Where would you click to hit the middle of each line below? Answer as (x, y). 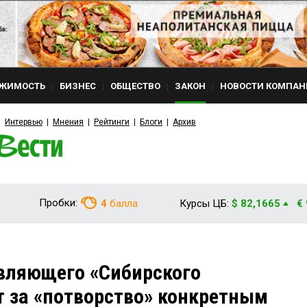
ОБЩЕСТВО (135, 86)
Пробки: (58, 203)
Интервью (24, 122)
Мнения (68, 122)
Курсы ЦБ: (204, 204)
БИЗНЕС (78, 86)
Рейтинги (112, 122)
